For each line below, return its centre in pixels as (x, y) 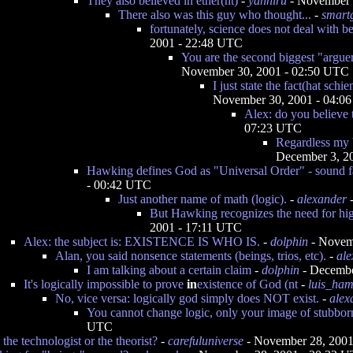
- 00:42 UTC (119, 185)
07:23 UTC (273, 128)
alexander (322, 199)
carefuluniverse (206, 341)
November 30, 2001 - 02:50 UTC (265, 71)
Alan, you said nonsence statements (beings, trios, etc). (191, 256)
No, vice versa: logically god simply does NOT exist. (187, 298)
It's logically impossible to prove (105, 284)
